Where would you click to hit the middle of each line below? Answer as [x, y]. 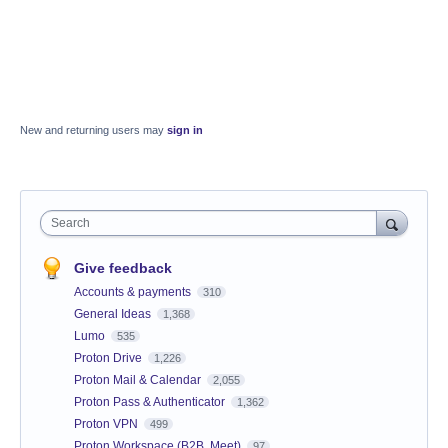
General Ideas [114, 313]
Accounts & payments [134, 291]
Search [70, 222]
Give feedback [123, 267]
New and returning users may [93, 129]
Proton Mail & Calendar [139, 379]
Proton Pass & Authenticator [151, 401]
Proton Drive [109, 357]
